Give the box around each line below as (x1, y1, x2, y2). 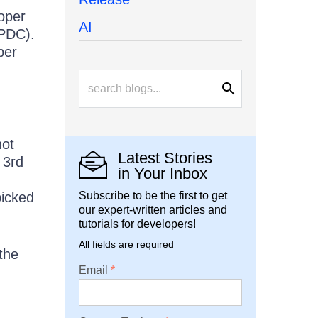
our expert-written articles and (79, 204, 227, 216)
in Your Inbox (118, 165, 207, 183)
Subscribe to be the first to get (79, 190, 227, 202)
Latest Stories (118, 149, 212, 168)
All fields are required (79, 238, 174, 251)
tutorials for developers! (79, 218, 196, 231)
